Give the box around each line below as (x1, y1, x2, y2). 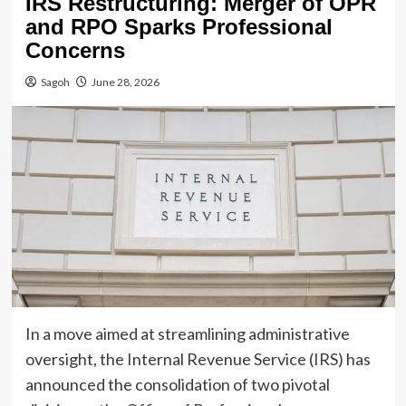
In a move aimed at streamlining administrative (24, 323, 350, 343)
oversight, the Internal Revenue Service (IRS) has (24, 348, 371, 369)
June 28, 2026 (91, 74, 159, 89)
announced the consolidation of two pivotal (24, 373, 330, 394)
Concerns (24, 37, 125, 63)
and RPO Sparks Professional (24, 14, 333, 39)
